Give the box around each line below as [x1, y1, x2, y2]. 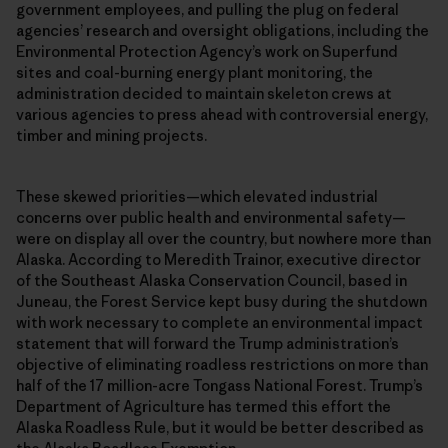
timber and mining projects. [16, 125, 207, 145]
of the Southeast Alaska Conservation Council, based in [16, 270, 407, 290]
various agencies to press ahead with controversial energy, [16, 104, 428, 124]
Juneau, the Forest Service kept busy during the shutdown [16, 291, 427, 311]
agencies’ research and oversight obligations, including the [16, 20, 429, 40]
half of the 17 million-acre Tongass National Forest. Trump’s [16, 375, 423, 395]
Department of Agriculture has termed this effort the [16, 396, 391, 416]
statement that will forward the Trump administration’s [16, 333, 399, 353]
